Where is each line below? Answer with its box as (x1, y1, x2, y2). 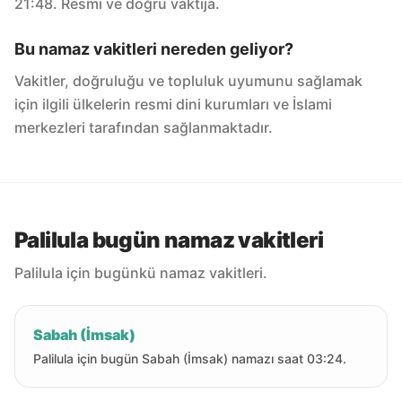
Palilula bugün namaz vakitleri (14, 227, 323, 253)
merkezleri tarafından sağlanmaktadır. (14, 118, 273, 136)
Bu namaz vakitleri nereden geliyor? (14, 39, 293, 58)
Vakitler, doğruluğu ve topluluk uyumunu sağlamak (14, 72, 363, 90)
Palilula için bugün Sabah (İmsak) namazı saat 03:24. (33, 351, 346, 366)
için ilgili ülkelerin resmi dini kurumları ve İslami (14, 95, 332, 113)
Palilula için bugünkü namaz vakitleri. (14, 264, 267, 282)
